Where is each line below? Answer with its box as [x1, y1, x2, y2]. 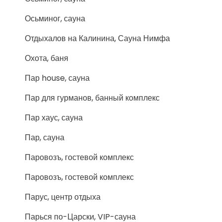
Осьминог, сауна [25, 13, 85, 24]
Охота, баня [25, 53, 68, 64]
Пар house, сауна [25, 72, 90, 84]
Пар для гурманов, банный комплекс [25, 92, 160, 104]
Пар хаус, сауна [25, 112, 83, 123]
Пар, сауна [25, 132, 64, 143]
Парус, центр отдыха [25, 191, 101, 203]
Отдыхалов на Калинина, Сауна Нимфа [25, 33, 170, 44]
